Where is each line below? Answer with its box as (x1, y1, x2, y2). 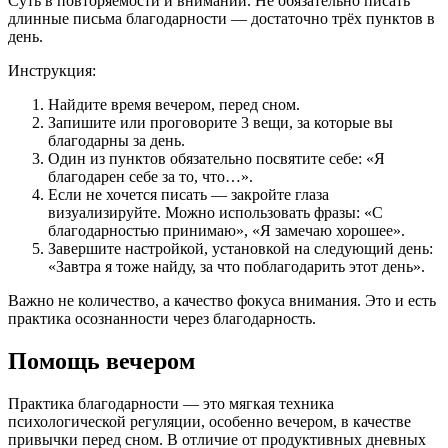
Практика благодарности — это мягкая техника (8, 395, 334, 413)
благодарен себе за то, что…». (48, 168, 253, 186)
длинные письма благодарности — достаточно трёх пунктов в (8, 10, 435, 28)
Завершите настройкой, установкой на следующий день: (48, 240, 433, 258)
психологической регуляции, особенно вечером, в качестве (8, 413, 411, 431)
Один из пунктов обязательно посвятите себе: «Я (48, 150, 385, 168)
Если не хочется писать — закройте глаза (48, 186, 329, 204)
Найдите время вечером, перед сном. (48, 96, 300, 114)
